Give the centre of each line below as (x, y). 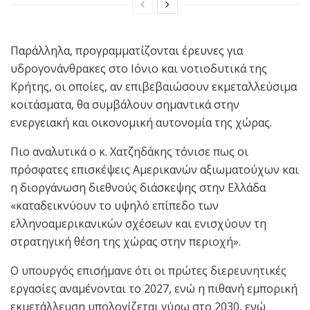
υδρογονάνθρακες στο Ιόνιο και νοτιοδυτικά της (139, 68)
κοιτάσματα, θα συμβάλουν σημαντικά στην (125, 104)
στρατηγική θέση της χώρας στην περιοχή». (126, 241)
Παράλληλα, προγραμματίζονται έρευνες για (127, 50)
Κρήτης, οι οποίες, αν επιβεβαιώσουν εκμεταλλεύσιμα (154, 86)
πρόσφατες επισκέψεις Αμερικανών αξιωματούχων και (155, 169)
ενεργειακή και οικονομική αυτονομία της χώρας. (141, 122)
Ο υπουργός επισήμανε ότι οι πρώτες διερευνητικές (148, 270)
